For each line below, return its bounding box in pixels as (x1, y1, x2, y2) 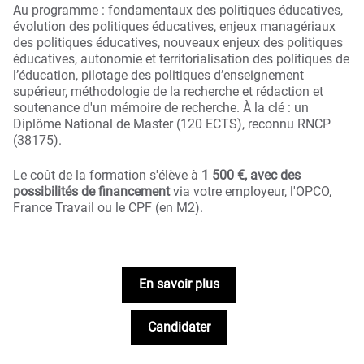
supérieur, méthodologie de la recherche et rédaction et (13, 84, 323, 100)
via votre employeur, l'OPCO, (170, 183, 331, 199)
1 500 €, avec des (201, 167, 301, 183)
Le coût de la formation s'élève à (13, 167, 201, 183)
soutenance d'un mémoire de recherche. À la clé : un (13, 100, 309, 116)
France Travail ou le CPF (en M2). (13, 199, 203, 215)
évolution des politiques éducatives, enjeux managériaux (13, 19, 336, 35)
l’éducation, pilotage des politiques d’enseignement (13, 67, 304, 84)
